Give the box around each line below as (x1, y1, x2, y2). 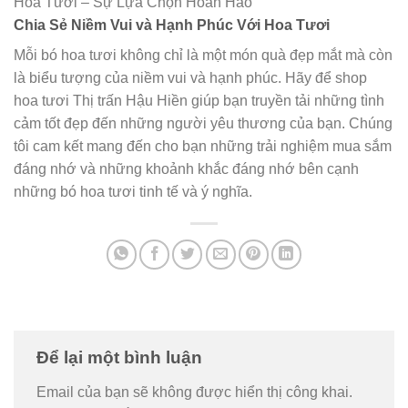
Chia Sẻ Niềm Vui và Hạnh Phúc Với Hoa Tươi (14, 16, 330, 33)
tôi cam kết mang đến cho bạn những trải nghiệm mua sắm (14, 138, 392, 154)
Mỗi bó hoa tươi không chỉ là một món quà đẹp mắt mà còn (14, 46, 393, 63)
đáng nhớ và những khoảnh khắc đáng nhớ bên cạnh (14, 160, 359, 177)
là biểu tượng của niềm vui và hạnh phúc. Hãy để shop (14, 69, 367, 86)
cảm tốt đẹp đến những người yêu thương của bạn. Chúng (14, 115, 393, 131)
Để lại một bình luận (36, 347, 207, 367)
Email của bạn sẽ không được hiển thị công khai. (36, 383, 352, 400)
